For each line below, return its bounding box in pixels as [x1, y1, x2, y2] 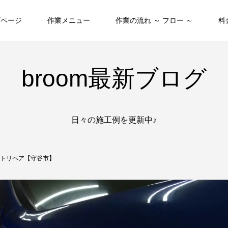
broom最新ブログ [21, 65, 207, 92]
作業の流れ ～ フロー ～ [116, 16, 193, 24]
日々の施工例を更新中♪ [71, 116, 157, 124]
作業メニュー [47, 16, 90, 24]
